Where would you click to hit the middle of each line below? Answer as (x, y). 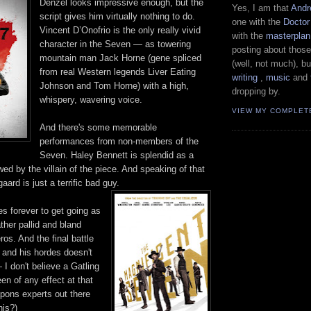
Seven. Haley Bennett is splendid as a (117, 155)
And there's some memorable (98, 128)
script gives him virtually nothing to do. (117, 17)
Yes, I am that (261, 8)
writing (245, 78)
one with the (258, 22)
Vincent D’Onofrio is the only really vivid (120, 31)
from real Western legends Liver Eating (118, 72)
